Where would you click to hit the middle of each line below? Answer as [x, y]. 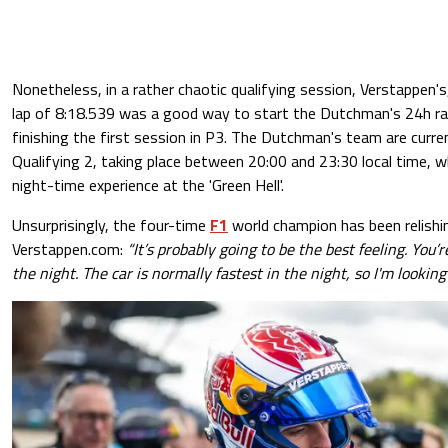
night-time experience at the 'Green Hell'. [148, 184]
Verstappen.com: [69, 248]
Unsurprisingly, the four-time [111, 224]
